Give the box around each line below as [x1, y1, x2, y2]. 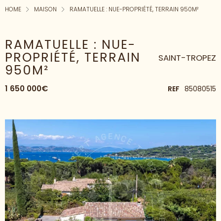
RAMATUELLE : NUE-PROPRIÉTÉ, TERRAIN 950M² [70, 5, 198, 13]
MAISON [34, 5, 57, 13]
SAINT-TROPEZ [158, 51, 216, 64]
